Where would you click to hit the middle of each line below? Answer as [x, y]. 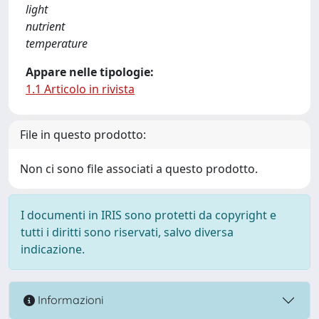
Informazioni [69, 300]
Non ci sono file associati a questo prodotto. [139, 168]
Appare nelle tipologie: [90, 72]
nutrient [45, 26]
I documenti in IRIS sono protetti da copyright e [148, 215]
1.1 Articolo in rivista [80, 89]
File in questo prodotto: [83, 134]
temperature [57, 43]
